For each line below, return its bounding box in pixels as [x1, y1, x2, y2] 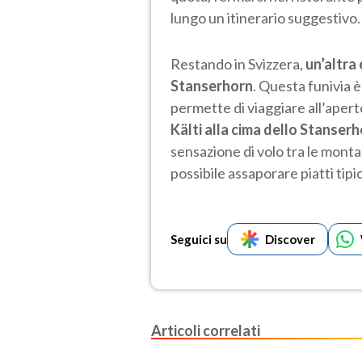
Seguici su [170, 231, 227, 246]
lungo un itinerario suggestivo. [170, 8, 360, 27]
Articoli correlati [151, 321, 260, 339]
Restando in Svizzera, [170, 54, 305, 73]
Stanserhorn [170, 76, 253, 95]
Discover [264, 231, 315, 246]
